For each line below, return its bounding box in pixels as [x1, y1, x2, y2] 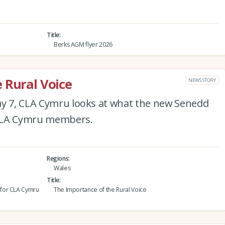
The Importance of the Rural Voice [53, 185, 147, 194]
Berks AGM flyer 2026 [53, 40, 113, 49]
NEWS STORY [188, 76, 216, 83]
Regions [46, 154, 69, 163]
